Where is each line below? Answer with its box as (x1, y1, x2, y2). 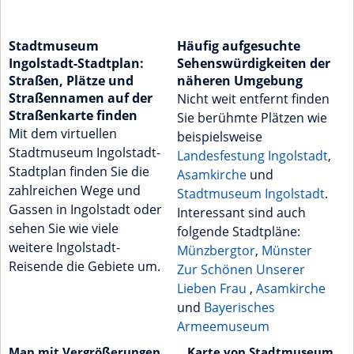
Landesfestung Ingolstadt (177, 147, 328, 165)
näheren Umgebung (177, 72, 303, 90)
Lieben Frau (177, 280, 250, 298)
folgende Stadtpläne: (177, 223, 300, 241)
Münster (262, 242, 312, 260)
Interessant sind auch (177, 204, 306, 222)
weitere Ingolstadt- (9, 239, 120, 257)
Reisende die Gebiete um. (9, 258, 160, 276)
